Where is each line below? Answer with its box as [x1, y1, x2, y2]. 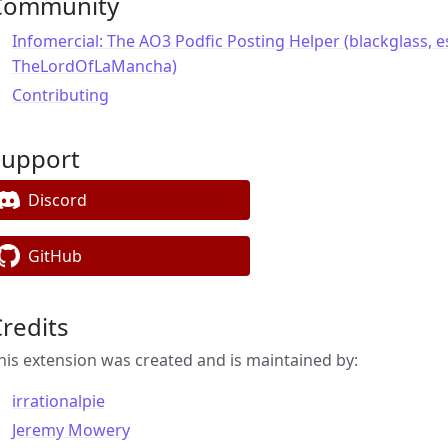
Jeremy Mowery [12, 419, 130, 442]
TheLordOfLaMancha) [12, 55, 177, 78]
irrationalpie [12, 390, 105, 413]
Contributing [12, 84, 109, 107]
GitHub [28, 244, 82, 267]
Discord [28, 188, 87, 211]
